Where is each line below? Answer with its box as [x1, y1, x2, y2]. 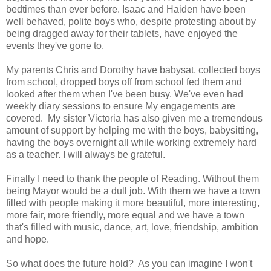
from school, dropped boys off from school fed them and [6, 76, 242, 87]
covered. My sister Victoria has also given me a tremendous [6, 113, 263, 123]
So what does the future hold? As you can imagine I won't [6, 258, 252, 269]
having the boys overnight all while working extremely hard [6, 137, 256, 148]
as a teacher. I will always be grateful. [6, 149, 165, 160]
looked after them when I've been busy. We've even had [6, 88, 243, 99]
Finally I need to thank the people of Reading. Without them [6, 173, 259, 184]
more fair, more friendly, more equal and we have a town [6, 209, 244, 220]
